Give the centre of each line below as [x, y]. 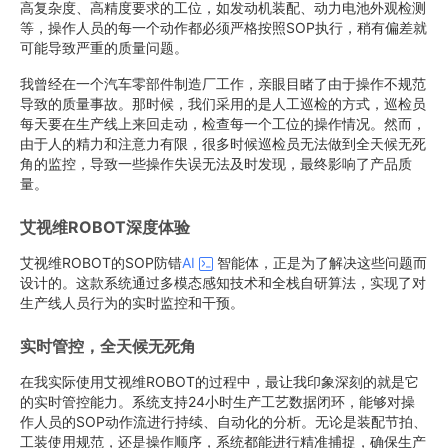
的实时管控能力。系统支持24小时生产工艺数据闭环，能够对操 [217, 401]
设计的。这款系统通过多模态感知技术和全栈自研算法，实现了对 [223, 282]
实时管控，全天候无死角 [108, 346]
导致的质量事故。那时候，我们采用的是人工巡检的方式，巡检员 [223, 103]
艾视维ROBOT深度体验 [105, 227]
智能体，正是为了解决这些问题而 [322, 262]
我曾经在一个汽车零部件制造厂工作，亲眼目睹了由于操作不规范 [223, 83]
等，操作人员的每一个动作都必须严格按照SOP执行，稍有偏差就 [223, 27]
